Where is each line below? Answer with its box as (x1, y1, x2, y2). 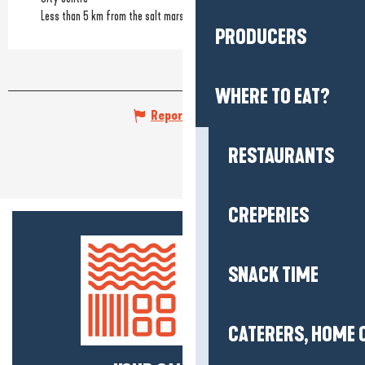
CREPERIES (228, 204, 309, 228)
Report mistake (151, 108, 234, 124)
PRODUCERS (215, 25, 306, 50)
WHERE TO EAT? (215, 85, 330, 109)
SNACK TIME (228, 263, 319, 288)
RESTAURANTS (228, 144, 334, 169)
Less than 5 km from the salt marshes (41, 8, 199, 24)
